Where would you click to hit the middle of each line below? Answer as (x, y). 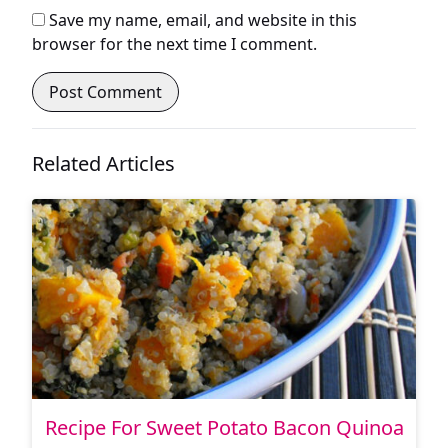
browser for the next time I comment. (174, 43)
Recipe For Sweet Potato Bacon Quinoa (224, 427)
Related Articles (103, 163)
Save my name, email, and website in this (203, 19)
